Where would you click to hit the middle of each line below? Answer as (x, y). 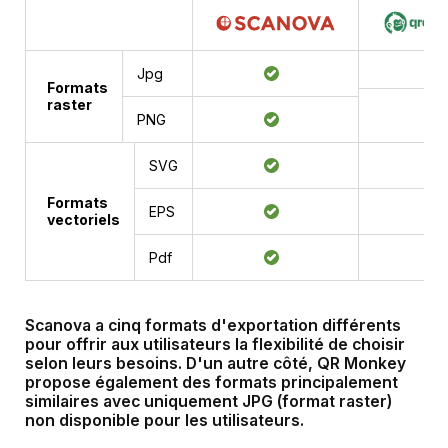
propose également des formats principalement (211, 383)
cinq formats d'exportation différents (254, 326)
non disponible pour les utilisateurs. (164, 421)
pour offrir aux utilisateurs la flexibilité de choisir (214, 345)
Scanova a (66, 326)
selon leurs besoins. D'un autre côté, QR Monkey (215, 364)
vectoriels (83, 220)
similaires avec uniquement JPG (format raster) (208, 402)
